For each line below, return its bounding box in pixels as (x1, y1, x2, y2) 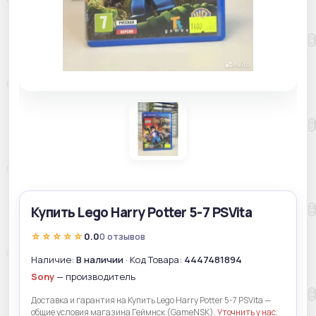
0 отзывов (99, 230, 145, 243)
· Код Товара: (123, 253, 184, 266)
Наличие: (31, 253, 76, 266)
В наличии (76, 253, 123, 266)
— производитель (54, 269, 135, 283)
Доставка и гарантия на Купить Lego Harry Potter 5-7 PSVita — (31, 293, 271, 306)
